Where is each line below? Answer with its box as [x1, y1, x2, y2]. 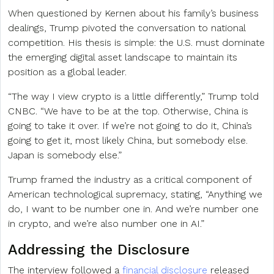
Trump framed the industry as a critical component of [8, 174, 251, 186]
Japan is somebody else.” [8, 149, 122, 161]
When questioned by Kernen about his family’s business [8, 7, 259, 20]
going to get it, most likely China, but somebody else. [8, 135, 248, 147]
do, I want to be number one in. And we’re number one [8, 203, 259, 215]
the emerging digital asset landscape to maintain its [8, 51, 237, 64]
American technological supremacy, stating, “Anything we [8, 188, 262, 201]
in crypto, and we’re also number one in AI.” [8, 218, 204, 230]
